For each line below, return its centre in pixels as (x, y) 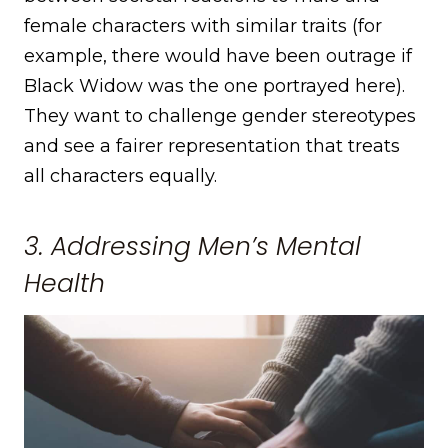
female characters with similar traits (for (203, 25)
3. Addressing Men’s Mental (192, 247)
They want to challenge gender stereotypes (220, 115)
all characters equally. (120, 175)
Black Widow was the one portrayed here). (214, 85)
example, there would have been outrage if (218, 55)
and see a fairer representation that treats (212, 145)
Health (64, 284)
